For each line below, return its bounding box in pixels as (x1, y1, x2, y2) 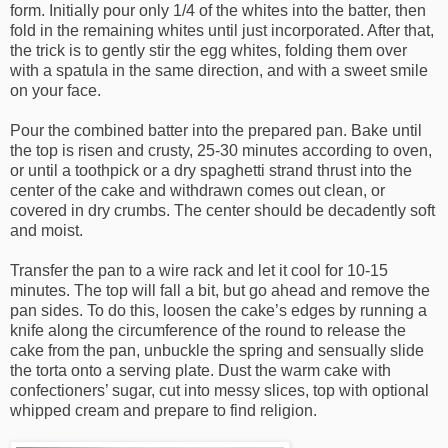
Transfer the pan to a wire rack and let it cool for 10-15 (10, 262, 388, 280)
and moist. (10, 222, 83, 240)
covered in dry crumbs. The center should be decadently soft (10, 202, 435, 220)
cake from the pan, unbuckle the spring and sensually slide (10, 342, 424, 360)
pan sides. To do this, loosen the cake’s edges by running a (10, 302, 427, 320)
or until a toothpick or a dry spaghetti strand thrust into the (10, 162, 412, 180)
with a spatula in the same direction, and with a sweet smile (10, 62, 428, 80)
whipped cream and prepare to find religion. (10, 402, 317, 420)
